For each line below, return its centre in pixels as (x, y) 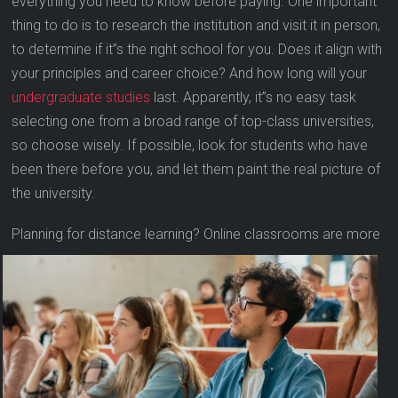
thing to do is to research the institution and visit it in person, (196, 26)
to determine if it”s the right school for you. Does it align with (197, 50)
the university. (54, 194)
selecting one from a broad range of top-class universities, (193, 122)
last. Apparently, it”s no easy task (254, 98)
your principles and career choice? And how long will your (190, 74)
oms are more (336, 235)
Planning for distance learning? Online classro (151, 235)
